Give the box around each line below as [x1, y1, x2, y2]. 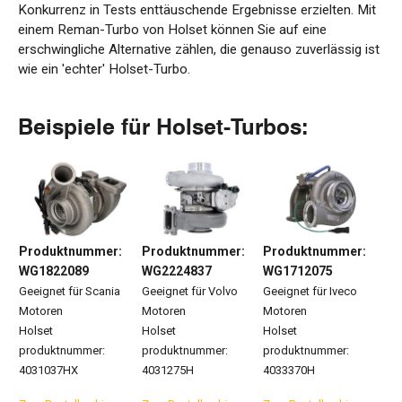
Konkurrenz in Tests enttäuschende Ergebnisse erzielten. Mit [18, 2, 376, 19]
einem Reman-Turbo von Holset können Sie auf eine [18, 22, 327, 39]
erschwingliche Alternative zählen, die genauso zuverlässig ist [18, 41, 380, 58]
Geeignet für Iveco [263, 284, 357, 298]
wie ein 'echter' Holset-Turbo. [18, 61, 190, 78]
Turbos [231, 113, 301, 141]
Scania [83, 284, 120, 298]
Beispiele [18, 113, 115, 141]
